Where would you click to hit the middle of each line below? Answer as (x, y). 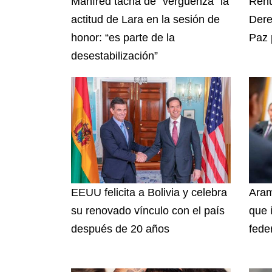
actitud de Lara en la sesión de (145, 19)
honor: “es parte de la (123, 37)
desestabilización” (114, 56)
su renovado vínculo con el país (148, 210)
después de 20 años (120, 229)
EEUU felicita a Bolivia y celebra (149, 192)
